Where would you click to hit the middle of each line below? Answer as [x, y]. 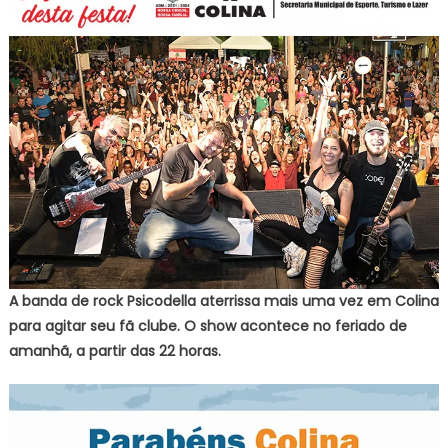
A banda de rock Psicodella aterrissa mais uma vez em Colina [223, 300]
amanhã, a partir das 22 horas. [114, 350]
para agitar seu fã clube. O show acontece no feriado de [207, 325]
